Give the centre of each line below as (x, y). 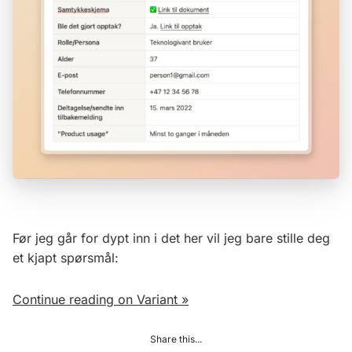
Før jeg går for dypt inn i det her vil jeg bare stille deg (171, 238)
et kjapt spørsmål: (66, 257)
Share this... (176, 339)
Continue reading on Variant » (101, 299)
